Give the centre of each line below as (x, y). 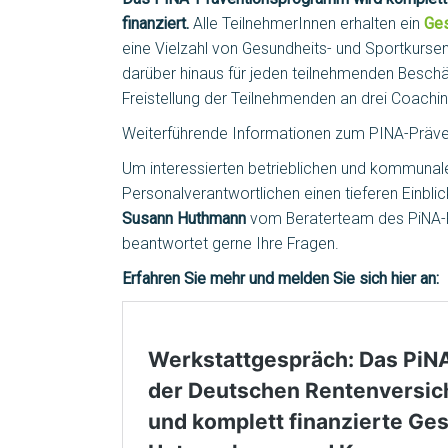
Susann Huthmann (184, 218)
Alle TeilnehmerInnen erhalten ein (306, 23)
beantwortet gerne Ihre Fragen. (230, 243)
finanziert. (155, 23)
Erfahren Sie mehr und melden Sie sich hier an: (280, 278)
